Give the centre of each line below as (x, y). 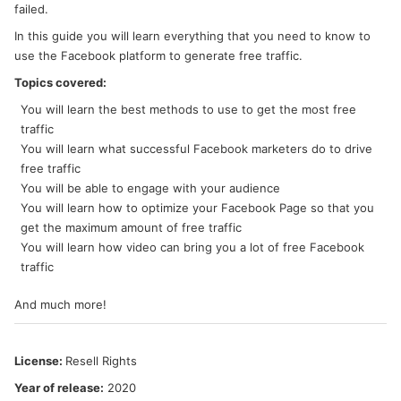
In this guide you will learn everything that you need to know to (192, 35)
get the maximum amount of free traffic (131, 227)
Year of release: (59, 387)
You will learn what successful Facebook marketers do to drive (196, 148)
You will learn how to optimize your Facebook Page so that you (197, 207)
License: (40, 360)
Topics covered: (60, 82)
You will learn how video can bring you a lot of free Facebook (192, 247)
